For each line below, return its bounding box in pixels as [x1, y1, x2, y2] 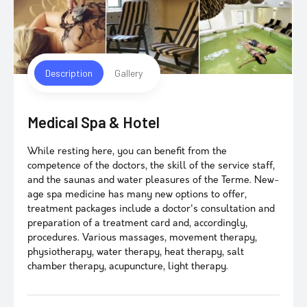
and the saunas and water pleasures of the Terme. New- [27, 175, 279, 186]
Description [45, 67, 93, 79]
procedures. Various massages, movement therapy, [27, 233, 257, 243]
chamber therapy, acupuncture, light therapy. [27, 262, 228, 272]
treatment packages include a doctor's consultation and [27, 204, 275, 214]
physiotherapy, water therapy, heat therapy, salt [27, 247, 244, 258]
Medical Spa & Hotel [27, 113, 160, 131]
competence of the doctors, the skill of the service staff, [27, 161, 275, 171]
